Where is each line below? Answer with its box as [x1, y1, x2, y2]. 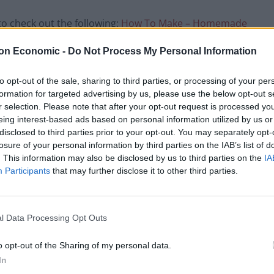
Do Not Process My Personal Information [68, 45, 257, 56]
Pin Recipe [116, 242, 161, 253]
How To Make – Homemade [121, 17, 247, 31]
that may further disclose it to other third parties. [50, 165, 238, 176]
